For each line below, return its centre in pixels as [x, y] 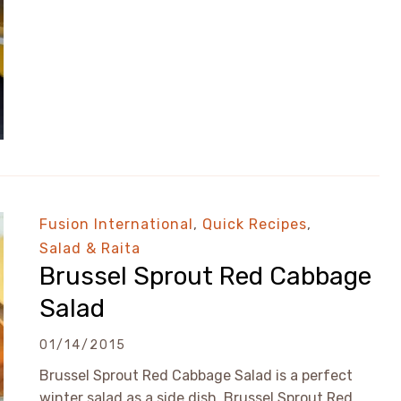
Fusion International [116, 224]
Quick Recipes [255, 224]
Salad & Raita [90, 248]
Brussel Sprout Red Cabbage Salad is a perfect [196, 375]
